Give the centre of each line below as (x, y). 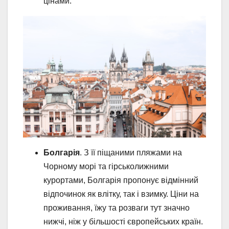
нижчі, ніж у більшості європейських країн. (123, 222)
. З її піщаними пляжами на (131, 153)
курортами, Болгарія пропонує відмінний (121, 180)
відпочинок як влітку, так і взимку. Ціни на (121, 194)
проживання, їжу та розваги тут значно (117, 208)
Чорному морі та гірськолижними (106, 167)
